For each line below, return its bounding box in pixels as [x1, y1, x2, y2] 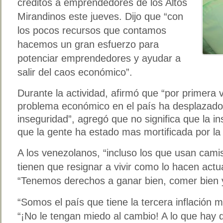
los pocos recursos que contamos [17, 24, 166, 36]
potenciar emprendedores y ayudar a [17, 52, 181, 64]
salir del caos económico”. [17, 66, 132, 78]
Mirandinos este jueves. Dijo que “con [17, 10, 183, 22]
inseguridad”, [17, 113, 75, 124]
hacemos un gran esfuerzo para [17, 38, 159, 50]
